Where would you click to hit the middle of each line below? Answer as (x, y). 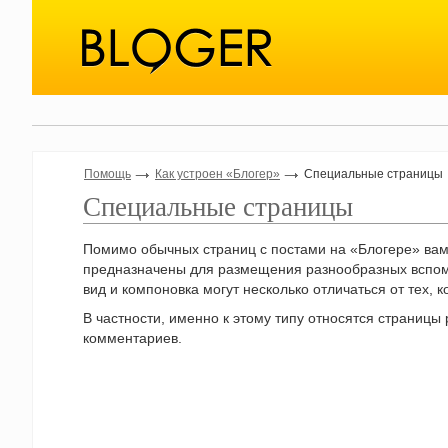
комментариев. (132, 338)
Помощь (107, 174)
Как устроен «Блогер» (217, 174)
